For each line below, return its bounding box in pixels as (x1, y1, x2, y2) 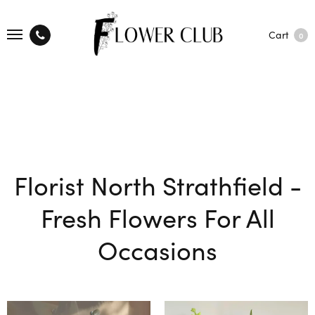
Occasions (98, 231, 217, 267)
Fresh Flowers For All (40, 199, 275, 235)
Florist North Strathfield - (13, 167, 302, 202)
